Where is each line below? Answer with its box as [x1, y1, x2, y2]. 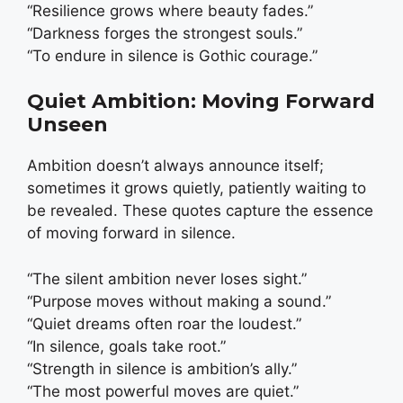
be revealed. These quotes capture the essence [27, 201, 373, 220]
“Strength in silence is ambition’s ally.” [27, 359, 297, 378]
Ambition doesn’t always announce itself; [27, 157, 324, 175]
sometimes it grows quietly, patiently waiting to [27, 179, 366, 198]
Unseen [27, 112, 108, 138]
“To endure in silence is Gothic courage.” [27, 46, 318, 65]
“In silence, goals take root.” [27, 336, 226, 355]
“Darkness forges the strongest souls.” [27, 23, 302, 42]
